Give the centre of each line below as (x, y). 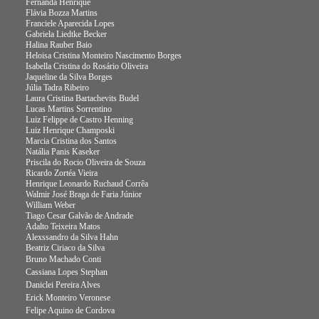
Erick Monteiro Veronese (68, 298)
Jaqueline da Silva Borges (69, 77)
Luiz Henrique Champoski (70, 130)
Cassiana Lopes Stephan (67, 272)
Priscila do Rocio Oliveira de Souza (85, 162)
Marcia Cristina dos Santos (71, 141)
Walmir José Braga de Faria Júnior (84, 194)
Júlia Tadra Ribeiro (57, 88)
